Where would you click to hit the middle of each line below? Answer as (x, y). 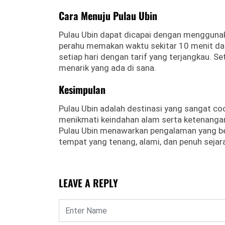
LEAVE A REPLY (88, 183)
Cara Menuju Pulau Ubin (108, 16)
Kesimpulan (82, 89)
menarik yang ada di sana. (107, 68)
